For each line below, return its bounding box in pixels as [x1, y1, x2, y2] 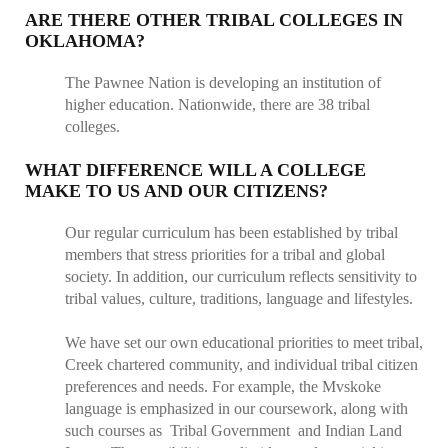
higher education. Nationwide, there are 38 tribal [65, 96, 370, 113]
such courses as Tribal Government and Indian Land [65, 422, 402, 439]
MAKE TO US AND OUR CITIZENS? [25, 181, 328, 201]
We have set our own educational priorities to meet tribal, [65, 334, 423, 351]
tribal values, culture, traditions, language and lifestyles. [65, 290, 417, 307]
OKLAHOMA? [25, 31, 145, 51]
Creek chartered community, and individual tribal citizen [65, 356, 418, 373]
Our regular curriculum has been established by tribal [65, 224, 398, 241]
